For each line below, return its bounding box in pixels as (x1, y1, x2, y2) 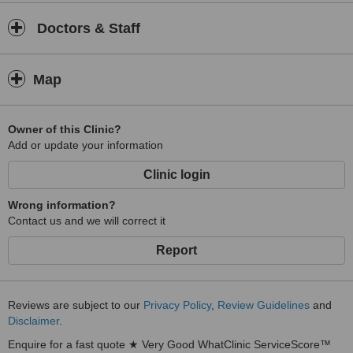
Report (156, 243, 197, 257)
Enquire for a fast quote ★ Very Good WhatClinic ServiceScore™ (8, 338, 331, 351)
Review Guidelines (217, 299, 310, 311)
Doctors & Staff (33, 20, 140, 36)
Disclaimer (8, 314, 59, 327)
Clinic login (143, 168, 210, 181)
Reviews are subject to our (8, 299, 143, 311)
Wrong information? (8, 199, 116, 211)
